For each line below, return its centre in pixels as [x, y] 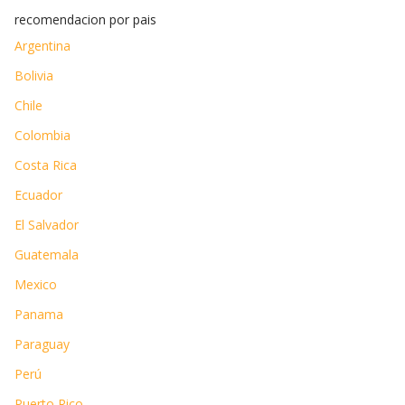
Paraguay [42, 344]
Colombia [42, 136]
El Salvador [47, 225]
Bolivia [34, 76]
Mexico [36, 285]
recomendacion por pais [85, 20]
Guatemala [47, 255]
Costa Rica [46, 165]
